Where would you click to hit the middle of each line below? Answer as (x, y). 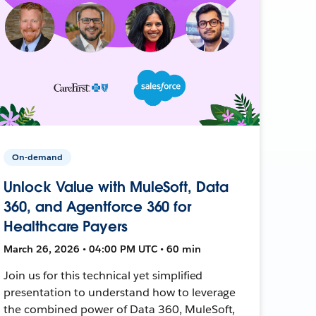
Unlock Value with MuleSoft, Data (116, 187)
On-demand (38, 157)
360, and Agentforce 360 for (98, 206)
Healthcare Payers (66, 226)
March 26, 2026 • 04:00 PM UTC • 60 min (103, 249)
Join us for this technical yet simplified (103, 275)
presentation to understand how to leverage (120, 292)
